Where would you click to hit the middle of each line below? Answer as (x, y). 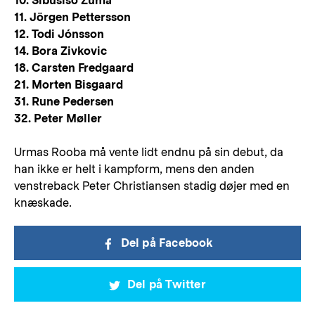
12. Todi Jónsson (59, 34)
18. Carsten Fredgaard (74, 68)
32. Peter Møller (58, 118)
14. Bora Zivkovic (60, 51)
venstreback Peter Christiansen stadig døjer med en (152, 186)
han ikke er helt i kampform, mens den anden (134, 169)
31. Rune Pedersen (64, 102)
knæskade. (43, 203)
